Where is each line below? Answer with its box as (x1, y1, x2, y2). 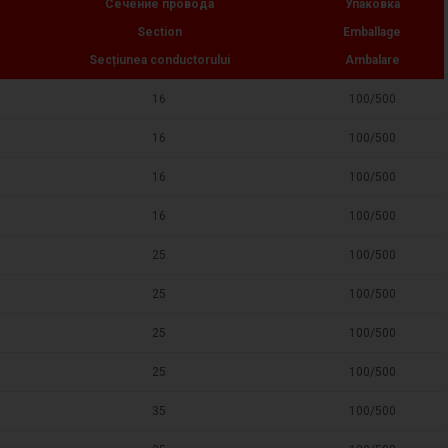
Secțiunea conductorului (88, 53, 230, 67)
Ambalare (344, 53, 400, 67)
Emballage (343, 25, 401, 39)
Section (136, 25, 182, 39)
